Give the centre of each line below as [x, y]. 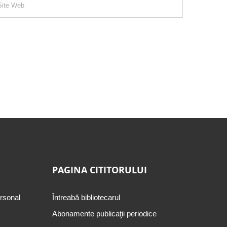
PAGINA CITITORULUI [100, 170]
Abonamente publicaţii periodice [105, 214]
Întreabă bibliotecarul [86, 197]
